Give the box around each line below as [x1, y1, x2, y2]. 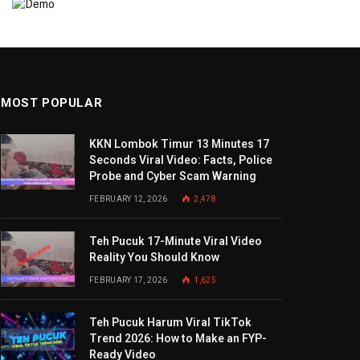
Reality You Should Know [89, 251, 219, 264]
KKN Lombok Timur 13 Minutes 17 [89, 137, 269, 150]
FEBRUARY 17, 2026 [89, 276, 168, 284]
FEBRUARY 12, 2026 [89, 194, 168, 203]
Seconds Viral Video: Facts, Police [89, 153, 272, 166]
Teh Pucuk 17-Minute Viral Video [89, 235, 262, 247]
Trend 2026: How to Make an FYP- [89, 332, 267, 345]
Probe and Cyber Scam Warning [89, 170, 256, 182]
